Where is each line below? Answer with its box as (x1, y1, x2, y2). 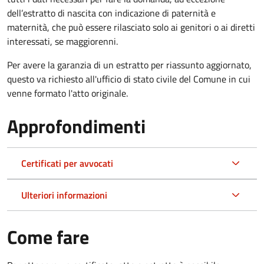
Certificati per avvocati (21, 156, 113, 170)
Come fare (7, 222, 89, 251)
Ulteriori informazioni (21, 187, 107, 202)
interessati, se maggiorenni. (7, 34, 118, 48)
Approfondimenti (7, 111, 146, 140)
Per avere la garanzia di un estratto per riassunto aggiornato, (7, 57, 252, 72)
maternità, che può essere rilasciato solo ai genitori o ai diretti (7, 19, 255, 34)
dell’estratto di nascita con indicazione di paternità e (7, 5, 216, 20)
